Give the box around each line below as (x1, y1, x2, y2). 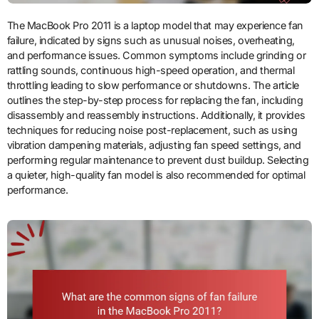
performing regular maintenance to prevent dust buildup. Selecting (6, 154, 309, 167)
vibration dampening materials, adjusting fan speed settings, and (6, 139, 301, 152)
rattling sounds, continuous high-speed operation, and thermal (6, 64, 295, 77)
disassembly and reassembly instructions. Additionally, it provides (6, 109, 305, 122)
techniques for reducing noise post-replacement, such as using (6, 124, 298, 137)
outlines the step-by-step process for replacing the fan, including (6, 94, 303, 107)
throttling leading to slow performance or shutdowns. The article (6, 79, 299, 92)
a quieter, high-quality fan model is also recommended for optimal (6, 169, 305, 182)
